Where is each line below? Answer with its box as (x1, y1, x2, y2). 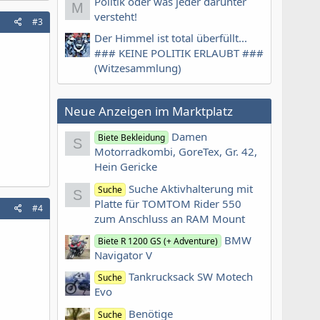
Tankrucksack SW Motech (129, 269, 254, 284)
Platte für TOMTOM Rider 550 (94, 196, 241, 211)
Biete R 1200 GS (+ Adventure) (98, 234, 219, 247)
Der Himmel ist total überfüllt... (94, 30, 247, 45)
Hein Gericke (94, 159, 157, 174)
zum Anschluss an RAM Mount (94, 211, 245, 226)
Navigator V (94, 247, 152, 262)
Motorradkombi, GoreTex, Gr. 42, (94, 144, 257, 159)
